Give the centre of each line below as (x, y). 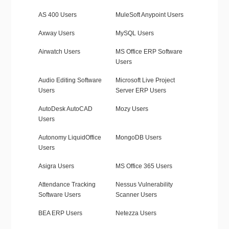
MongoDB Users (138, 138)
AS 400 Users (57, 15)
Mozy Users (132, 109)
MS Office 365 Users (144, 166)
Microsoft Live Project (145, 81)
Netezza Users (136, 213)
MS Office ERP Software (149, 52)
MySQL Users (134, 33)
